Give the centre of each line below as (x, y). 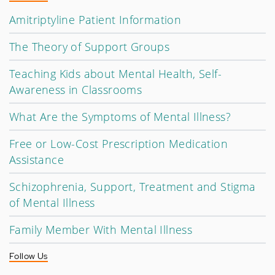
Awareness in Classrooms (76, 89)
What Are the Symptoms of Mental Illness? (120, 116)
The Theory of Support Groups (90, 46)
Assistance (37, 159)
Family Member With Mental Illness (101, 229)
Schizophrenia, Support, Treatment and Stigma (133, 186)
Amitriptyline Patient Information (95, 19)
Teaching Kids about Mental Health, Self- (115, 73)
